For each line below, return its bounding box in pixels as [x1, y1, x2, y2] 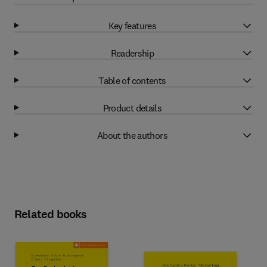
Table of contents [98, 74, 166, 86]
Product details [103, 101, 162, 114]
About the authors [97, 129, 167, 141]
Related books [14, 206, 87, 222]
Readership [110, 46, 154, 59]
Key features [108, 19, 157, 32]
